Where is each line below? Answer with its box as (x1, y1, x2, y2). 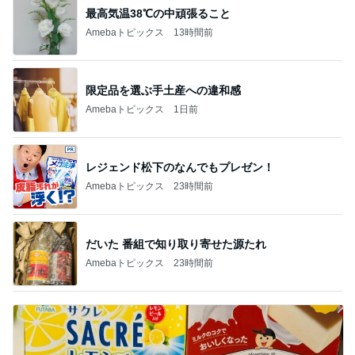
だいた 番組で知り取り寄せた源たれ (86, 237, 266, 250)
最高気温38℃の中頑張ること (86, 6, 231, 20)
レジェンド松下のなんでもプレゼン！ (86, 160, 274, 174)
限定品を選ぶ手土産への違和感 (86, 83, 241, 97)
